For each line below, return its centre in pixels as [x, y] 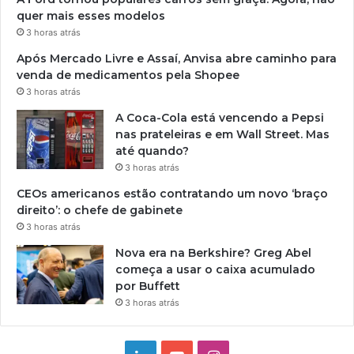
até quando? [152, 151]
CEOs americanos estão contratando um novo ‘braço [172, 194]
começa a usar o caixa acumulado [215, 270]
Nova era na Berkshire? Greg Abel [213, 253]
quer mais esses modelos [91, 16]
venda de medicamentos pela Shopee [128, 75]
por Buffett [148, 286]
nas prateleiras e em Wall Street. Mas [222, 135]
